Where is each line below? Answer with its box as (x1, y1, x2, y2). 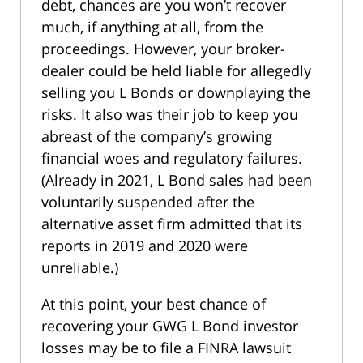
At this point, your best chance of (41, 293, 266, 314)
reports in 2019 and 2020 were (41, 235, 248, 255)
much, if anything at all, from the (41, 16, 263, 36)
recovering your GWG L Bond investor (41, 315, 298, 335)
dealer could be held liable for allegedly (41, 60, 311, 80)
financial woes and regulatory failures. (41, 147, 302, 168)
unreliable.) (41, 257, 118, 277)
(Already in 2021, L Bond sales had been (41, 169, 312, 190)
